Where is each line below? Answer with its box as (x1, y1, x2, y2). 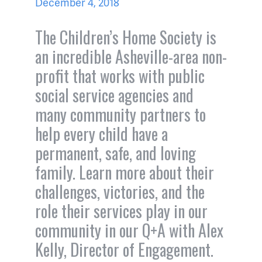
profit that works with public (35, 64, 205, 88)
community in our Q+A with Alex (35, 218, 223, 243)
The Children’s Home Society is (35, 25, 216, 50)
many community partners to (35, 102, 206, 127)
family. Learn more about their (35, 160, 214, 185)
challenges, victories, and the (35, 180, 205, 204)
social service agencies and (35, 83, 194, 108)
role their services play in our (35, 199, 208, 223)
